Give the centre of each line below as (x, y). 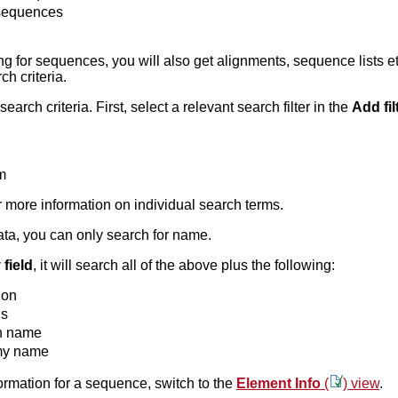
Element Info (278, 384)
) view (361, 384)
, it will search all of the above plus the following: (183, 266)
